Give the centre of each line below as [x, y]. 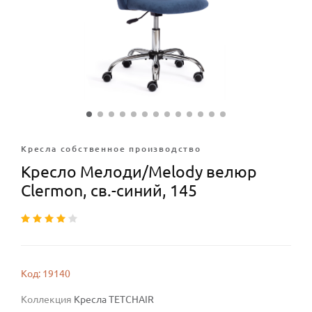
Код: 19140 [46, 274]
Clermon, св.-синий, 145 [109, 190]
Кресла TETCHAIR [114, 299]
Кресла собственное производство [111, 149]
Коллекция [47, 299]
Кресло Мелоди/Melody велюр [139, 172]
